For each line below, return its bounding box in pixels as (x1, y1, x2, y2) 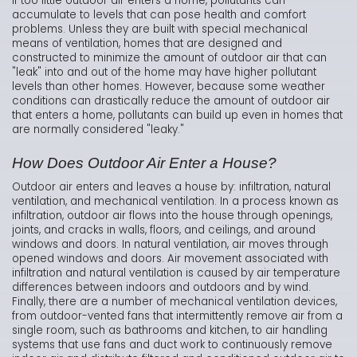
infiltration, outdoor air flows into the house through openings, (12, 208, 332, 224)
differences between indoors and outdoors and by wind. (12, 280, 311, 296)
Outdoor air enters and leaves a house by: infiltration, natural (12, 179, 331, 195)
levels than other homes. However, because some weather (12, 79, 325, 95)
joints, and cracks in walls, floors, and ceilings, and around (12, 222, 316, 238)
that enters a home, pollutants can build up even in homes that (12, 108, 343, 124)
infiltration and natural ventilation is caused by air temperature (12, 265, 340, 281)
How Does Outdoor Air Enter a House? (12, 155, 277, 172)
